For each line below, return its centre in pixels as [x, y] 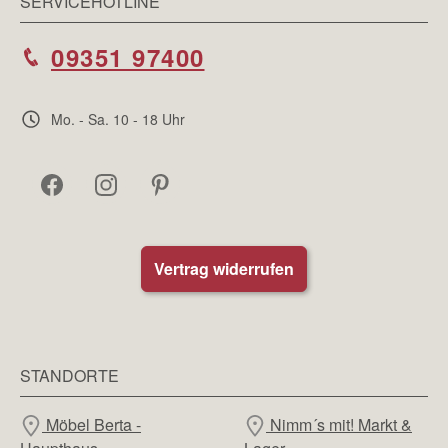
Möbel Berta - [91, 424]
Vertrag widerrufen [224, 268]
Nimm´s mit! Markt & [339, 424]
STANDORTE [69, 375]
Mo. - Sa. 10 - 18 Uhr [116, 118]
